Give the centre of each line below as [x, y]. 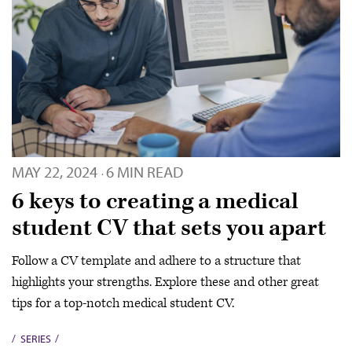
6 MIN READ [145, 172]
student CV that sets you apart [169, 229]
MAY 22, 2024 [55, 172]
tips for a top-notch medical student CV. [123, 303]
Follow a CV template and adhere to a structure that [156, 260]
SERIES [35, 338]
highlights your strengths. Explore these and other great [165, 282]
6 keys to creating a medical [155, 202]
